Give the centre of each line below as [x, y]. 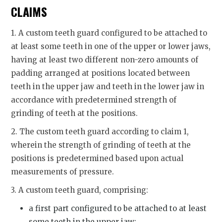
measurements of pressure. [63, 171]
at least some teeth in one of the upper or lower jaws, [111, 46]
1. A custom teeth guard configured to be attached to [109, 33]
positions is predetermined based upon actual [97, 158]
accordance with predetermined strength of [94, 100]
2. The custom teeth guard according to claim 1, [100, 131]
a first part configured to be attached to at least [118, 208]
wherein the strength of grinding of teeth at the [101, 145]
